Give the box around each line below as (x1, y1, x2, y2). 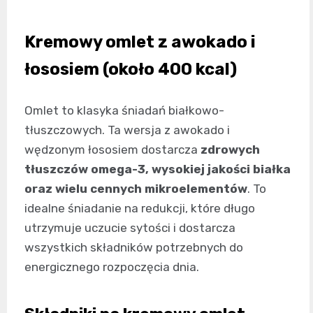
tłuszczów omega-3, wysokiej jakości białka (24, 162, 291, 177)
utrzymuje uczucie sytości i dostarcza (24, 221, 235, 235)
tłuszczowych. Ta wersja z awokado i (24, 123, 230, 138)
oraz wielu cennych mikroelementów (24, 182, 247, 196)
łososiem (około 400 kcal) (24, 59, 237, 80)
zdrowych (201, 143, 260, 157)
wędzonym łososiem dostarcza (24, 143, 201, 157)
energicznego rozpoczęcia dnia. (24, 260, 199, 275)
